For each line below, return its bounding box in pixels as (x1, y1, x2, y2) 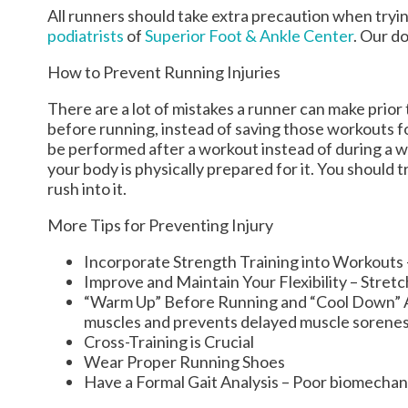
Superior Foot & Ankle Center (145, 25, 353, 46)
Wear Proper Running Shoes (84, 351, 285, 372)
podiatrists (47, 25, 124, 46)
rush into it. (47, 178, 127, 199)
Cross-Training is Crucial (84, 331, 254, 352)
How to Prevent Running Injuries (47, 61, 280, 82)
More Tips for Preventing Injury (47, 214, 273, 235)
